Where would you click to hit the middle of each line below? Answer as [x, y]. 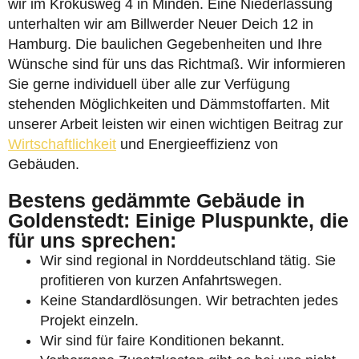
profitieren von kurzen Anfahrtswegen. [161, 280]
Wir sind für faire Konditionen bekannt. [162, 341]
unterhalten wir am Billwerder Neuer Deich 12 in [161, 24]
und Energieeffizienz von [197, 144]
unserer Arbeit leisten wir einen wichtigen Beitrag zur [175, 124]
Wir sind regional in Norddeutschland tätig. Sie [188, 260]
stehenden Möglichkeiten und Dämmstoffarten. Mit [169, 104]
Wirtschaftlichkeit [62, 144]
